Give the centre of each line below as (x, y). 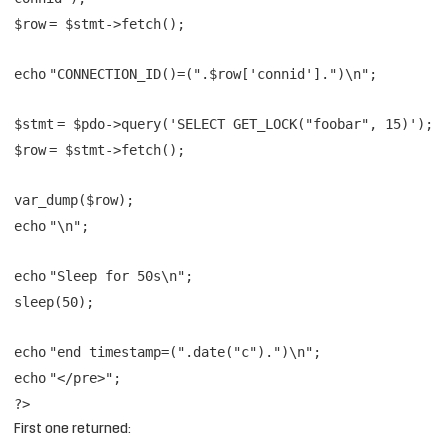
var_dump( (50, 199)
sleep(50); (54, 301)
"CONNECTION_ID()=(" (125, 73)
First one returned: (72, 429)
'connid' (281, 73)
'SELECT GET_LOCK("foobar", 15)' (293, 123)
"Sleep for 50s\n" (117, 275)
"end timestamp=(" (117, 351)
